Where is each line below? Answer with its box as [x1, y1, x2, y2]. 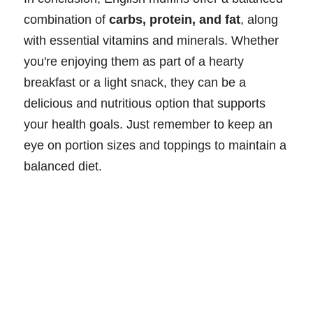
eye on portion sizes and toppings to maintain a [24, 138, 286, 152]
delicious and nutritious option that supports [24, 96, 265, 110]
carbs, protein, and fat [109, 12, 240, 27]
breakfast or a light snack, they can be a [24, 75, 246, 89]
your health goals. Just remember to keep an [24, 117, 272, 131]
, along [240, 12, 278, 27]
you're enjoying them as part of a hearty [24, 54, 244, 68]
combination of [24, 12, 109, 27]
